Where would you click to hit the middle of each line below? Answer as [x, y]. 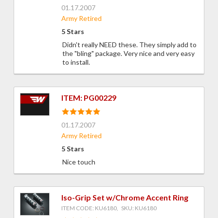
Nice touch [79, 162]
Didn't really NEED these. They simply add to [129, 45]
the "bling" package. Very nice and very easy [128, 54]
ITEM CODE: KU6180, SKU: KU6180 [109, 208]
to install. [76, 62]
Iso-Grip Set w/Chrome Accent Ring [125, 198]
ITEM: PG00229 [89, 98]
